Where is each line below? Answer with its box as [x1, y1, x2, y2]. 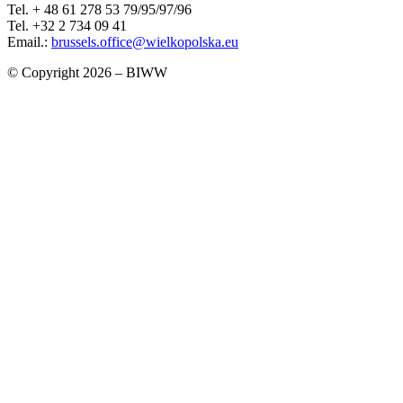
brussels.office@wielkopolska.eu [51, 34, 238, 50]
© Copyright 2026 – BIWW [7, 65, 167, 81]
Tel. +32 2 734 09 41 [7, 18, 127, 34]
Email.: [7, 34, 51, 50]
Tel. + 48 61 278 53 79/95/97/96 [7, 2, 192, 18]
